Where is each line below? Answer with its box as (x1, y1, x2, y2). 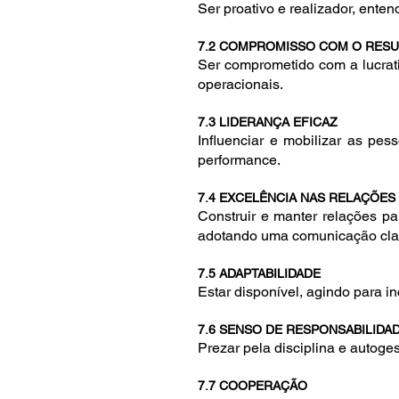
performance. (198, 151, 281, 168)
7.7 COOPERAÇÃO (198, 379, 307, 393)
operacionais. (198, 76, 283, 93)
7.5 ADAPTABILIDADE (198, 266, 321, 281)
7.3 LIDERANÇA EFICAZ (198, 115, 338, 129)
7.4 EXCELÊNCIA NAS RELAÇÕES (198, 191, 395, 205)
